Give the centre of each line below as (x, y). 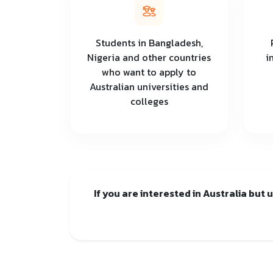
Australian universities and (149, 86)
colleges (149, 101)
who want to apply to (149, 72)
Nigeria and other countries (149, 57)
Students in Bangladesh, (149, 42)
